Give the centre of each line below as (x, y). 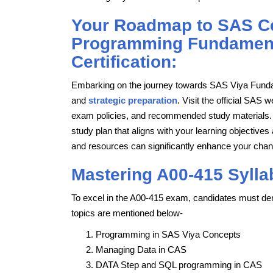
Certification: (124, 62)
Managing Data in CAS (141, 249)
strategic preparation (133, 100)
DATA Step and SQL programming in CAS (179, 264)
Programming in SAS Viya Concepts (168, 234)
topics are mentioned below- (127, 213)
